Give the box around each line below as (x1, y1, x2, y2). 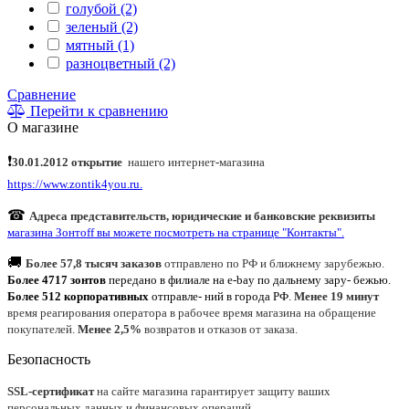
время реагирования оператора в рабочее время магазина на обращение (7, 305, 376, 320)
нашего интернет (128, 154, 215, 169)
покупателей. (7, 321, 78, 336)
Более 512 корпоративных (7, 288, 149, 303)
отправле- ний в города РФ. (149, 288, 294, 303)
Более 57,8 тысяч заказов (26, 256, 162, 270)
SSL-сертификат (7, 383, 94, 398)
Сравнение (7, 86, 76, 102)
